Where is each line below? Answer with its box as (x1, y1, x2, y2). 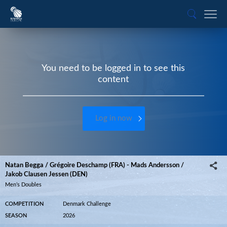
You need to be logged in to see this (42, 64, 185, 73)
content (98, 75, 129, 84)
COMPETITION (5, 201, 44, 207)
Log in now (95, 115, 132, 122)
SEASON (5, 213, 27, 218)
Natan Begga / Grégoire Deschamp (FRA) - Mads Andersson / (5, 162, 184, 168)
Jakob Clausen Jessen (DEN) (5, 171, 88, 177)
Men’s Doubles (5, 182, 42, 187)
